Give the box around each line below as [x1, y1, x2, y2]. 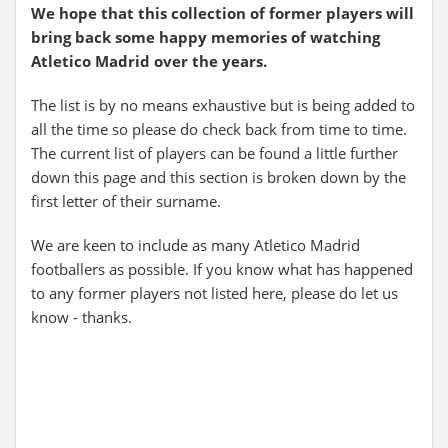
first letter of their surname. [31, 191, 221, 211]
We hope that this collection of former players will [31, 3, 414, 23]
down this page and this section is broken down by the [31, 167, 406, 187]
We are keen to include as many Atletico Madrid [31, 235, 360, 255]
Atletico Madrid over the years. [31, 51, 267, 71]
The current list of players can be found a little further [31, 143, 398, 163]
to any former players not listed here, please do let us [31, 283, 398, 303]
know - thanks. [31, 307, 132, 327]
